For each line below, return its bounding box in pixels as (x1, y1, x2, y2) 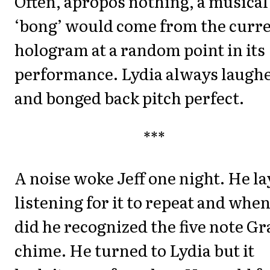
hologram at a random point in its (14, 37, 265, 61)
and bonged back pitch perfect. (14, 85, 244, 109)
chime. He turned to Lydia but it (14, 237, 254, 262)
